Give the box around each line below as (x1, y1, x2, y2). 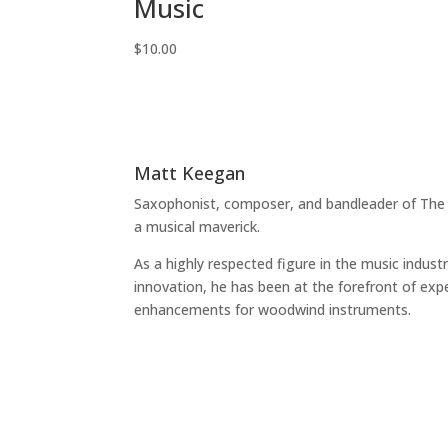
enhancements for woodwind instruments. (134, 299, 412, 319)
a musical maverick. (134, 216, 261, 236)
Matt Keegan (134, 160, 246, 185)
